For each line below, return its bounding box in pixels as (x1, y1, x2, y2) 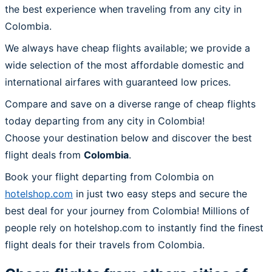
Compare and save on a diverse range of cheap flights (5, 97, 256, 110)
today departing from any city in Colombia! (5, 114, 205, 127)
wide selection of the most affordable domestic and (5, 58, 244, 71)
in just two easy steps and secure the (73, 187, 247, 200)
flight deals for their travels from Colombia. (5, 238, 205, 251)
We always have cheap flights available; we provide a (5, 41, 250, 54)
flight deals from (5, 148, 84, 161)
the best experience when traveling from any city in (5, 2, 242, 15)
